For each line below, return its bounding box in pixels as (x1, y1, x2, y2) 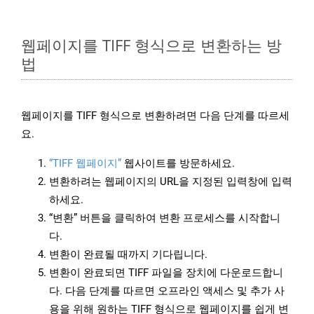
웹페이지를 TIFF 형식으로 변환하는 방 (21, 34, 282, 56)
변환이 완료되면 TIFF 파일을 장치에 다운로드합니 (49, 266, 283, 280)
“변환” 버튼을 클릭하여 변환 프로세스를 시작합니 (49, 212, 280, 225)
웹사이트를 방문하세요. (121, 157, 235, 170)
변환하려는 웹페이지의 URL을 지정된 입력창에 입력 (49, 175, 292, 189)
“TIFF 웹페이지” (49, 157, 121, 170)
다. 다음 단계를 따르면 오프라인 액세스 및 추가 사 (49, 285, 285, 298)
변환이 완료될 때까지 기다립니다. (49, 248, 207, 261)
